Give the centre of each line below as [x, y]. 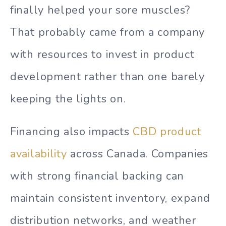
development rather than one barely [107, 77]
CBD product [167, 132]
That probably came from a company [108, 33]
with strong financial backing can [97, 176]
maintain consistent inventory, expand [110, 199]
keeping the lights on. [68, 99]
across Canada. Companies [137, 154]
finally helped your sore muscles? [100, 10]
